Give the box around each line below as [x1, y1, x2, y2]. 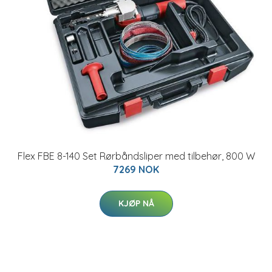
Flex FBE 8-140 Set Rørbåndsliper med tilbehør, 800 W [17, 150, 255, 162]
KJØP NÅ [118, 198, 154, 209]
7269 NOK [113, 163, 159, 175]
